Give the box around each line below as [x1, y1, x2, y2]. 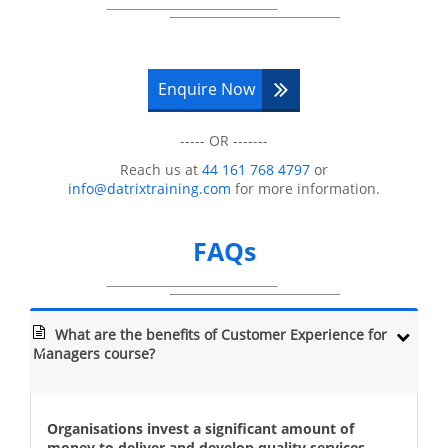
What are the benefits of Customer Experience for [54, 325, 387, 345]
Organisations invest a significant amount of [47, 419, 354, 439]
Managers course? [32, 344, 155, 364]
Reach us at [120, 160, 202, 180]
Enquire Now [158, 78, 255, 101]
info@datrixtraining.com [68, 179, 231, 199]
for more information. [231, 179, 380, 199]
